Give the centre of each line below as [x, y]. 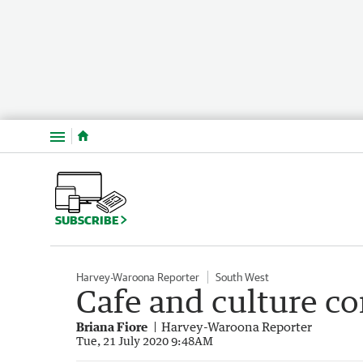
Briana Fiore [112, 326]
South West [242, 277]
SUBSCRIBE [88, 220]
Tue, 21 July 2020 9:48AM [145, 340]
